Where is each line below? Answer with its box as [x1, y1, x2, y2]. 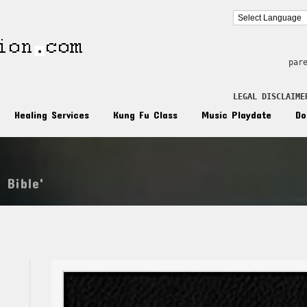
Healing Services [14, 108, 89, 121]
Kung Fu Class [113, 108, 177, 121]
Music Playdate [201, 108, 271, 121]
